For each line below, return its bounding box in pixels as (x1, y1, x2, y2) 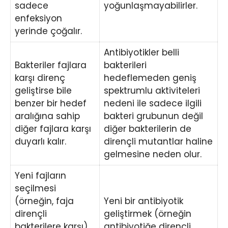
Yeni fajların (15, 169, 66, 182)
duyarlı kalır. (15, 135, 66, 148)
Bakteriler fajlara (15, 59, 87, 72)
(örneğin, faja (15, 195, 74, 208)
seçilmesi (15, 182, 56, 195)
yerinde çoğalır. (15, 25, 82, 38)
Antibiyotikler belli (104, 46, 179, 59)
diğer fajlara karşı (15, 123, 91, 135)
